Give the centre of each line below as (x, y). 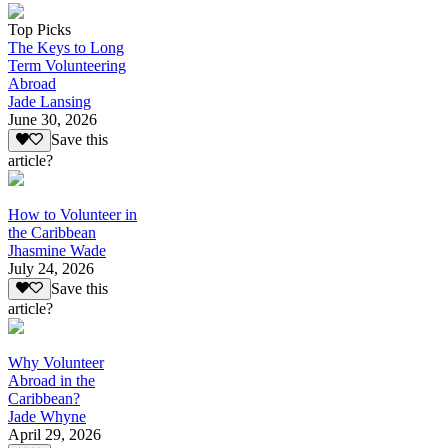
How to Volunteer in (72, 214)
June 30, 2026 (52, 120)
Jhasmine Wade (57, 250)
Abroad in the (51, 380)
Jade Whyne (47, 416)
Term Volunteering (67, 66)
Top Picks (39, 30)
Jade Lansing (49, 102)
